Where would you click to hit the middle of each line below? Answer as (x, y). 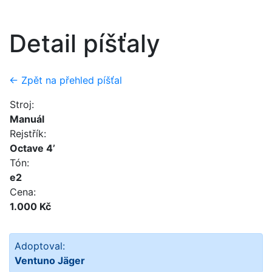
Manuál (27, 119)
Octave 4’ (32, 148)
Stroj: (22, 104)
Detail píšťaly (85, 43)
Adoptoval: (40, 246)
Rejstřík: (28, 134)
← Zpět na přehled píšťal (66, 80)
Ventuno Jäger (50, 260)
